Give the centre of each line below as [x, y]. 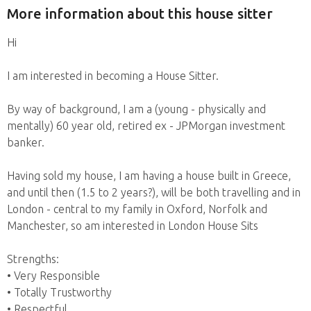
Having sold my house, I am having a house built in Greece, [149, 175]
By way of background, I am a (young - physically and [136, 109]
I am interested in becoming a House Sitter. [113, 75]
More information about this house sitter [140, 14]
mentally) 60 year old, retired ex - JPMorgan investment [146, 125]
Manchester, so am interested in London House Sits [133, 225]
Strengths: [33, 259]
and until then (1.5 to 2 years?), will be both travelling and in [154, 192]
